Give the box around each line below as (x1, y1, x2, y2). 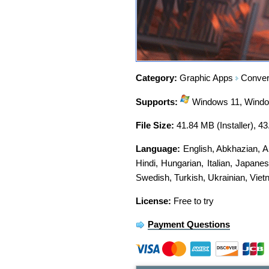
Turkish (174, 172, 203, 183)
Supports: (136, 97, 178, 107)
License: (136, 196, 171, 207)
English (183, 144, 212, 154)
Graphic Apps (177, 72, 235, 83)
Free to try (171, 196, 214, 207)
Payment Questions (148, 219, 230, 230)
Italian (207, 158, 230, 169)
